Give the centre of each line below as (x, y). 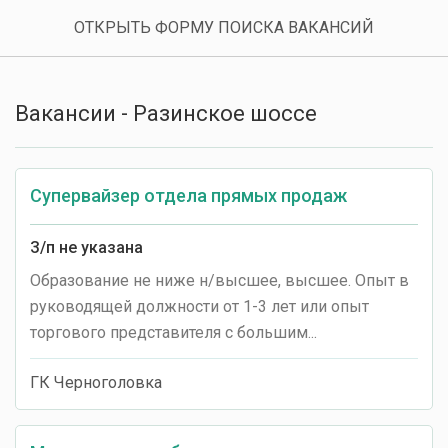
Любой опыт (72, 37)
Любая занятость (89, 149)
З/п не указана (86, 247)
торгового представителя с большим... (173, 332)
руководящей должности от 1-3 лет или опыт (199, 306)
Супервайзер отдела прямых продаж (188, 195)
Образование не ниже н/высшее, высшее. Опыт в (219, 280)
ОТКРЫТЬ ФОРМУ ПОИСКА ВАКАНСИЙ (224, 27)
